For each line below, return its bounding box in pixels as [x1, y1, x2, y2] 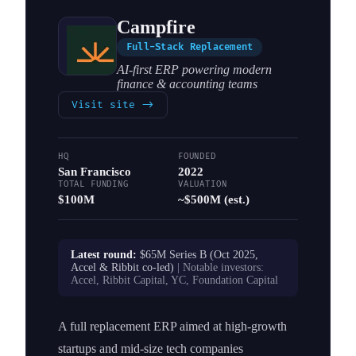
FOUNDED [178, 150, 216, 161]
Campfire [117, 16, 195, 37]
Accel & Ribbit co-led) [71, 261, 174, 273]
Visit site [72, 98, 141, 111]
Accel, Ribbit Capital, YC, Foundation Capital [71, 273, 278, 286]
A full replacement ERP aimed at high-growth [58, 319, 287, 333]
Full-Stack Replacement [126, 41, 253, 53]
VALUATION [178, 178, 227, 189]
